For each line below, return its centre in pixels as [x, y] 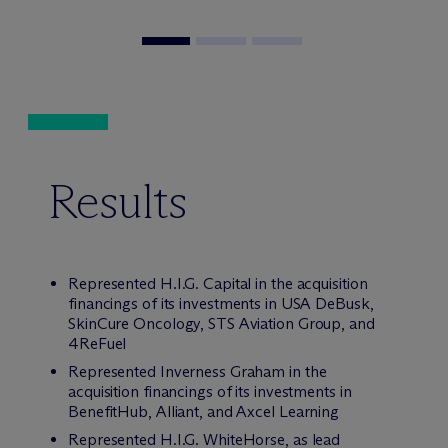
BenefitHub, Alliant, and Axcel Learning [204, 411]
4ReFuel [97, 343]
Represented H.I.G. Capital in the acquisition [218, 283]
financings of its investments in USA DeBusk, [221, 303]
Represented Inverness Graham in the [197, 371]
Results [118, 201]
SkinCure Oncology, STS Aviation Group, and [221, 323]
